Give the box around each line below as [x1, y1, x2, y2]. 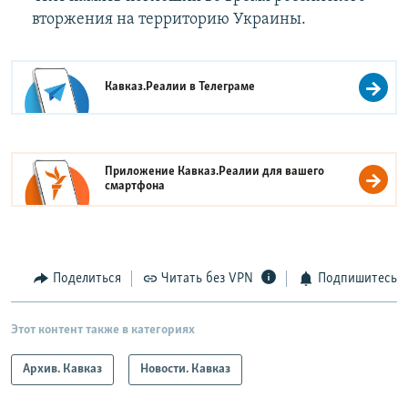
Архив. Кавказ [23, 362, 102, 376]
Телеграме [199, 80, 256, 95]
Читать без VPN [161, 271, 253, 287]
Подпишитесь [317, 271, 397, 287]
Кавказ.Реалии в [105, 80, 199, 95]
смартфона [105, 179, 166, 194]
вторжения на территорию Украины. [31, 11, 306, 29]
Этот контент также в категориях [11, 322, 195, 337]
